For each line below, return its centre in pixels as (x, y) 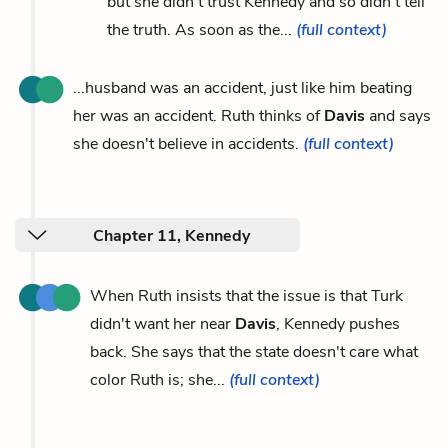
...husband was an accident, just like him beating (242, 87)
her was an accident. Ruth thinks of (198, 115)
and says (398, 115)
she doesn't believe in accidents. (188, 143)
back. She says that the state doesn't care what (254, 351)
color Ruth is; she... (159, 379)
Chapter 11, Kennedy (171, 235)
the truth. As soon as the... (201, 29)
